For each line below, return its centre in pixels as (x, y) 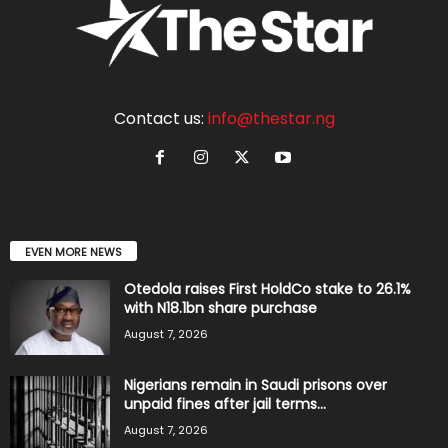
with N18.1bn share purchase (220, 307)
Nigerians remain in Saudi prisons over (255, 384)
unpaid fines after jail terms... (225, 403)
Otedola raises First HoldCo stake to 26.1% (267, 288)
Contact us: (160, 118)
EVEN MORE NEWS (73, 251)
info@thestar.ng (271, 118)
